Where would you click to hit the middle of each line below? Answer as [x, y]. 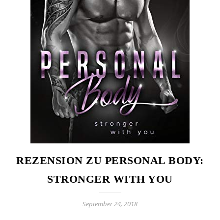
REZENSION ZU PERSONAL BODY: [110, 160]
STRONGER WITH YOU [110, 179]
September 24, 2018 [110, 204]
